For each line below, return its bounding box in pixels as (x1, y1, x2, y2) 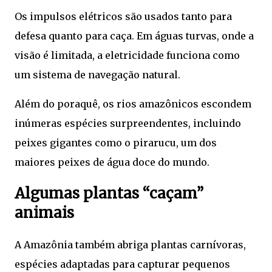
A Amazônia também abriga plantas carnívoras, (15, 238, 246, 251)
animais (15, 203, 74, 222)
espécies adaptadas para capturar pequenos (15, 257, 230, 270)
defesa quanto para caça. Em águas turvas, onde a (15, 29, 254, 42)
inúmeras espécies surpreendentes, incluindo (15, 117, 241, 129)
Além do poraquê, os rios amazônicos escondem (15, 97, 251, 110)
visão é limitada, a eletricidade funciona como (15, 49, 240, 61)
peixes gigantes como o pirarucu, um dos (15, 136, 217, 149)
